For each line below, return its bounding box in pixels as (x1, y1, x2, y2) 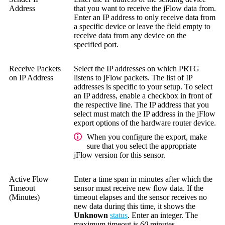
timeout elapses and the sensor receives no (74, 192, 207, 201)
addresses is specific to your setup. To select (74, 82, 212, 91)
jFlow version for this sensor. (74, 150, 165, 159)
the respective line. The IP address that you (74, 100, 209, 109)
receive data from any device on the (74, 31, 186, 40)
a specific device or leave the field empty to (74, 22, 210, 31)
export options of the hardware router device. (74, 118, 216, 127)
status (110, 210, 128, 219)
